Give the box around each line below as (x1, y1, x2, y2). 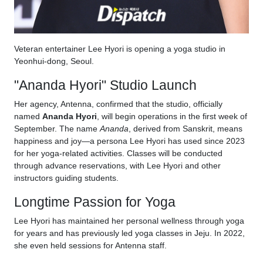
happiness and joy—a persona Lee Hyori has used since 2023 (14, 136, 245, 146)
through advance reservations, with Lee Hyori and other (14, 161, 221, 171)
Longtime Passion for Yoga (14, 194, 176, 210)
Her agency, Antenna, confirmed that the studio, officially (14, 99, 222, 109)
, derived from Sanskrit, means (129, 124, 242, 134)
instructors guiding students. (14, 173, 119, 183)
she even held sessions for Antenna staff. (14, 241, 167, 251)
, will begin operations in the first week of (97, 112, 247, 122)
